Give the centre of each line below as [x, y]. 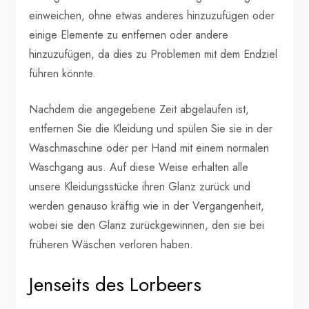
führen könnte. [63, 74]
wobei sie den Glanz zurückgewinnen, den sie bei [147, 226]
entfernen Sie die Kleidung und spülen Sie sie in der [151, 129]
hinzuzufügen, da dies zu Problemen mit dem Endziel [153, 54]
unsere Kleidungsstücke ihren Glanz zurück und [140, 187]
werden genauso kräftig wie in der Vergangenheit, [147, 206]
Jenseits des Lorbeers [116, 285]
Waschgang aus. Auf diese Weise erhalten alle [139, 168]
